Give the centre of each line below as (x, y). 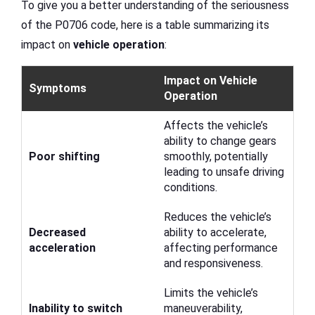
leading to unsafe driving (224, 172)
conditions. (191, 188)
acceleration (62, 248)
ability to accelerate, (215, 233)
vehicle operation (119, 45)
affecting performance (221, 248)
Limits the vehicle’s (211, 293)
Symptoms (58, 89)
